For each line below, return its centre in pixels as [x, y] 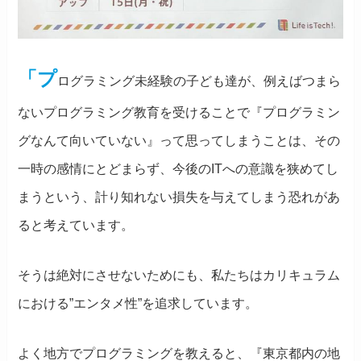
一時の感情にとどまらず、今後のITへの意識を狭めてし [178, 169]
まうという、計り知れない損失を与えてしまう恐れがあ [179, 197]
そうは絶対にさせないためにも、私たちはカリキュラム [179, 276]
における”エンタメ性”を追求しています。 [138, 304]
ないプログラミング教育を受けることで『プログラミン [179, 113]
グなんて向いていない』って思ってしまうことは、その [179, 141]
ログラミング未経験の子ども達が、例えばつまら [199, 81]
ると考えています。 [76, 226]
